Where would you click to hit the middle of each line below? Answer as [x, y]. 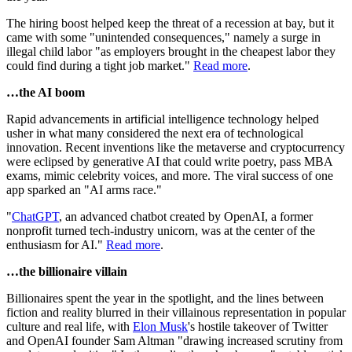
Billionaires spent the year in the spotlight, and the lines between [165, 299]
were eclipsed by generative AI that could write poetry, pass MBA [169, 162]
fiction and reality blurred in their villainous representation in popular [176, 313]
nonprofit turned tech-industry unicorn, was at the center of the [161, 231]
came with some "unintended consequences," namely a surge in [163, 38]
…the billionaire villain [67, 272]
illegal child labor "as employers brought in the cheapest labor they [171, 52]
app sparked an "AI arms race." [86, 190]
